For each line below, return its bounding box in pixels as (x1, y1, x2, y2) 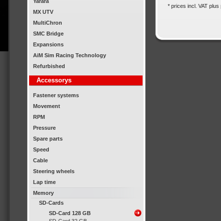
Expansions (33, 41, 64, 47)
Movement (33, 103, 60, 109)
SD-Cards (39, 200, 64, 206)
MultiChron (33, 20, 62, 26)
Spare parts (33, 136, 63, 142)
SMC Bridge (33, 31, 64, 37)
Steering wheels (33, 168, 74, 174)
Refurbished (33, 63, 65, 69)
